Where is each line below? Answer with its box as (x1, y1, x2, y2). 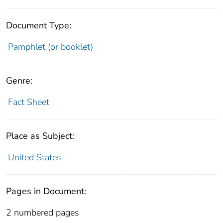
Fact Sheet (7, 96, 49, 108)
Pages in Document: (6, 185, 86, 197)
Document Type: (6, 19, 71, 31)
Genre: (6, 74, 32, 87)
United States (7, 151, 61, 163)
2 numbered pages (6, 206, 79, 219)
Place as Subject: (6, 129, 74, 142)
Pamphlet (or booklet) (7, 40, 93, 53)
